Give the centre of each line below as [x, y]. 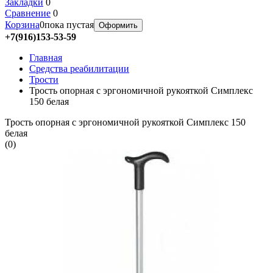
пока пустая [69, 25]
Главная [46, 58]
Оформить [118, 25]
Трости [44, 80]
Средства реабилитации [79, 69]
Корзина [22, 25]
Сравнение [28, 13]
